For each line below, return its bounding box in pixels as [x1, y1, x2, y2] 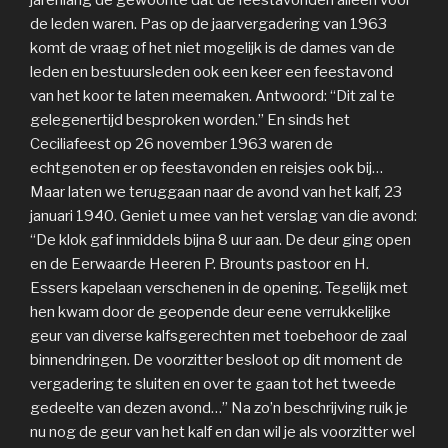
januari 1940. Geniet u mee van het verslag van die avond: [30, 207, 417, 226]
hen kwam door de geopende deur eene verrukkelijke [30, 303, 391, 322]
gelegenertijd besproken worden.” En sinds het [30, 111, 350, 130]
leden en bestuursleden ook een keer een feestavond [30, 63, 393, 82]
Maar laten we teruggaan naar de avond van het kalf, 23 [30, 183, 402, 202]
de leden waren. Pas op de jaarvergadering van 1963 [30, 15, 387, 34]
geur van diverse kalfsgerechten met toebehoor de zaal [30, 327, 407, 346]
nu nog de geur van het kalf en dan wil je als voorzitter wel [30, 423, 415, 442]
